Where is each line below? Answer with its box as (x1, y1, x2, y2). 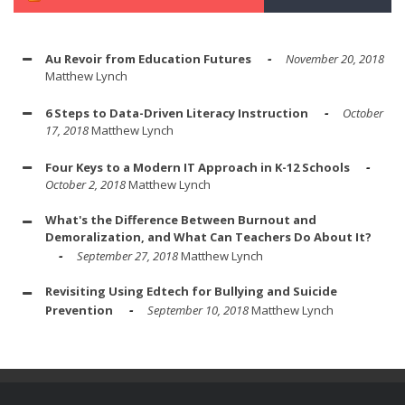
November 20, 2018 (286, 50, 384, 67)
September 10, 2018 (147, 301, 249, 318)
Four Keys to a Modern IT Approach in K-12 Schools (45, 158, 350, 175)
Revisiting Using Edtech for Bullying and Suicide (45, 282, 337, 299)
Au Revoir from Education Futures (45, 50, 251, 67)
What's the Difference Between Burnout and (45, 211, 316, 228)
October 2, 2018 (45, 175, 126, 193)
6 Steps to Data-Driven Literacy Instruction (45, 104, 308, 121)
